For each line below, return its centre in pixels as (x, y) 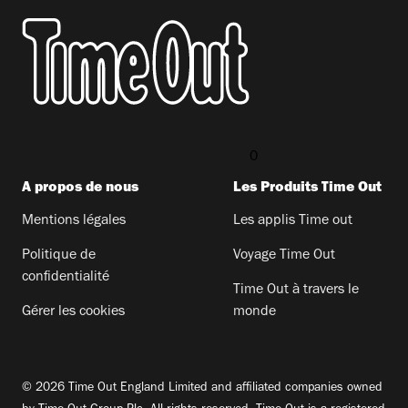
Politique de (59, 255)
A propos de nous (80, 188)
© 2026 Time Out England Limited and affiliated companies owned (202, 388)
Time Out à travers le (296, 290)
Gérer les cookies (73, 312)
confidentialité (66, 277)
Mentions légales (74, 221)
